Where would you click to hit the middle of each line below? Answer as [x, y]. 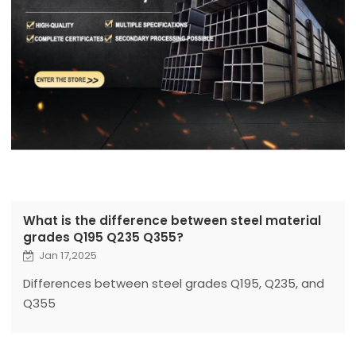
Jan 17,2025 [68, 256]
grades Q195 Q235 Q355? [103, 238]
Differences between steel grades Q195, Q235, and [173, 284]
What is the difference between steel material [172, 221]
